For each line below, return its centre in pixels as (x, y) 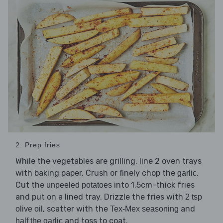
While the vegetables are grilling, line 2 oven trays (109, 161)
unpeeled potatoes (79, 185)
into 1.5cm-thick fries (153, 185)
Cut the (31, 185)
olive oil (29, 209)
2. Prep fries (38, 145)
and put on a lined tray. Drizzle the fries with (100, 197)
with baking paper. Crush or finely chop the (96, 173)
